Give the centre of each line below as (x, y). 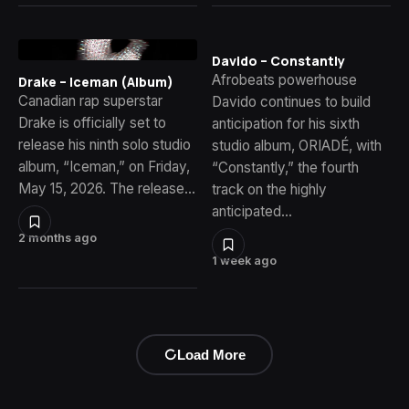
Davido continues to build (291, 101)
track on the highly (269, 189)
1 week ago (244, 260)
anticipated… (252, 211)
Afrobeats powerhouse (284, 79)
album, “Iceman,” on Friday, (104, 167)
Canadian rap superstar (90, 101)
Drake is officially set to (92, 123)
